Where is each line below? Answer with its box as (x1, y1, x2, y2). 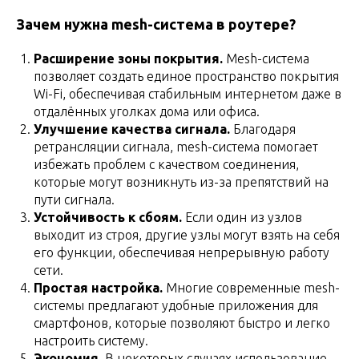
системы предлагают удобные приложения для (34, 297, 318, 313)
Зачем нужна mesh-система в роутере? (16, 15, 296, 32)
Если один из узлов (182, 209, 302, 224)
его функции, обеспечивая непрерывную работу (34, 244, 329, 260)
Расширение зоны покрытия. (34, 50, 223, 66)
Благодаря (230, 121, 296, 136)
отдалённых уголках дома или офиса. (34, 103, 260, 119)
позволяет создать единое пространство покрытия (34, 68, 339, 83)
